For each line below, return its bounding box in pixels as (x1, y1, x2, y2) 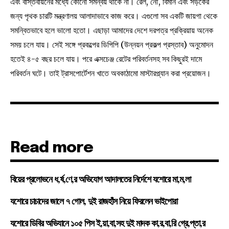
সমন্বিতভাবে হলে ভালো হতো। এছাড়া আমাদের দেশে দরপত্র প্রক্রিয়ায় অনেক (10, 25, 213, 36)
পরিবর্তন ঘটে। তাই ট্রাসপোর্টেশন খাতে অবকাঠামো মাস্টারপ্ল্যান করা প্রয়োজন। (10, 68, 211, 79)
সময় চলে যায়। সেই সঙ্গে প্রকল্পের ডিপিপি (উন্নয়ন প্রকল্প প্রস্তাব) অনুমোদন (10, 39, 213, 50)
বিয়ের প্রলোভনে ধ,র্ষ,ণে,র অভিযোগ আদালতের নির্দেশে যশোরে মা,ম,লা (10, 175, 191, 185)
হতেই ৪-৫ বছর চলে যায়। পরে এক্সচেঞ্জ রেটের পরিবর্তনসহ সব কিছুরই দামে (10, 54, 202, 64)
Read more (10, 140, 93, 156)
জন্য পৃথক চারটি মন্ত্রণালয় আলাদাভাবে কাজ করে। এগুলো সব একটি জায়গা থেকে (10, 11, 217, 21)
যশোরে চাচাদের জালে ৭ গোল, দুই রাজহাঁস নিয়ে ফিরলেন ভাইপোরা (10, 197, 177, 207)
